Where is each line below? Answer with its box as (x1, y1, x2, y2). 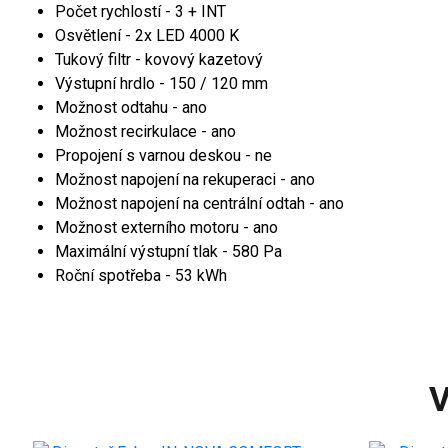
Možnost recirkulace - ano (55, 121, 236, 141)
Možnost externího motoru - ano (55, 217, 278, 237)
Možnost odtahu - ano (55, 97, 207, 117)
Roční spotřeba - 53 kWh (55, 265, 227, 285)
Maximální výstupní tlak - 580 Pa (55, 241, 282, 261)
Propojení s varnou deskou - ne (55, 145, 272, 165)
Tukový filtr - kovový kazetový (55, 49, 263, 69)
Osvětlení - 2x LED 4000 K (55, 25, 239, 45)
